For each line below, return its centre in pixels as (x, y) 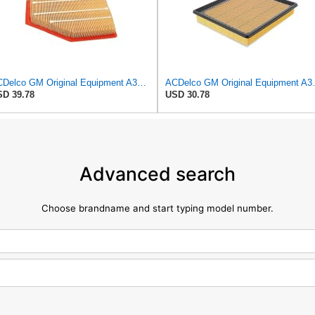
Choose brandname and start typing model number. (157, 208)
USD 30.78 (187, 94)
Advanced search (157, 174)
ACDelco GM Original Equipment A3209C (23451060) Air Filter (142, 82)
